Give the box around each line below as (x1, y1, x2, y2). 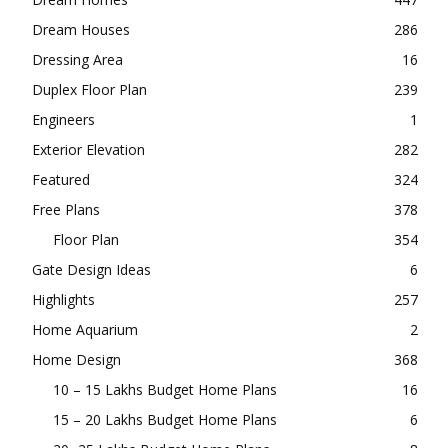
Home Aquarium (32, 320, 138, 339)
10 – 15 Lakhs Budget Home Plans (53, 380, 277, 399)
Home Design (32, 350, 121, 369)
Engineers (32, 110, 95, 129)
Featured (32, 170, 90, 189)
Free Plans (32, 200, 100, 219)
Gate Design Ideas (32, 260, 151, 279)
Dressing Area (32, 50, 123, 69)
